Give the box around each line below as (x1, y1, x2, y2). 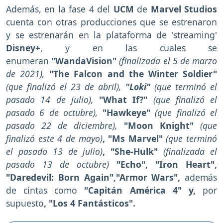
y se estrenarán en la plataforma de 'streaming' (6, 28, 217, 41)
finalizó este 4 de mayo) (6, 132, 103, 144)
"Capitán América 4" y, (77, 184, 203, 196)
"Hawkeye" (103, 106, 151, 118)
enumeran (6, 54, 52, 67)
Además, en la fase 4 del (6, 2, 113, 15)
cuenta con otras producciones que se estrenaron (6, 15, 217, 28)
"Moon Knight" (124, 119, 194, 131)
